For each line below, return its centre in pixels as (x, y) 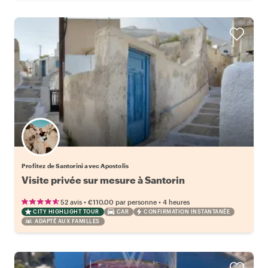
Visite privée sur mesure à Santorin (103, 179)
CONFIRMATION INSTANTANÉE (187, 211)
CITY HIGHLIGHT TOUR (66, 211)
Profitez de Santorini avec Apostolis (75, 165)
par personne (136, 202)
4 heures (176, 202)
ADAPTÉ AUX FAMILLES (67, 221)
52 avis (71, 202)
